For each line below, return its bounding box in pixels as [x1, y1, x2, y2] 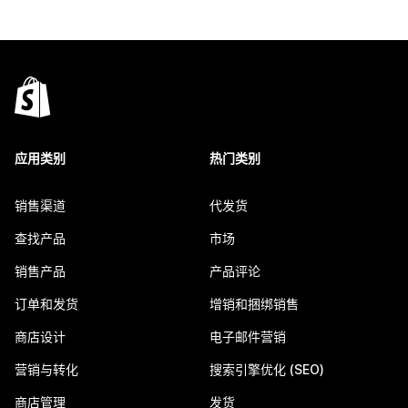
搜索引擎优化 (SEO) [209, 362, 324, 377]
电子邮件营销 [209, 329, 286, 344]
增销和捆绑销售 [209, 296, 299, 311]
